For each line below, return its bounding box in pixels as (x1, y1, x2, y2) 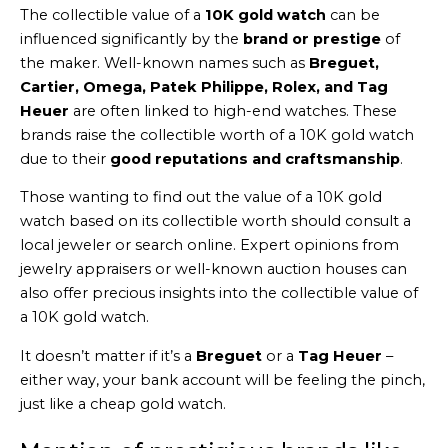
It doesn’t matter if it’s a (20, 346, 196, 365)
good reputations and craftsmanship (110, 149, 400, 168)
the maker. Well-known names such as (20, 53, 309, 72)
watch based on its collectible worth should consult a (20, 212, 411, 231)
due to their (20, 149, 110, 168)
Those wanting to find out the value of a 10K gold (20, 188, 382, 207)
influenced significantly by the (20, 29, 243, 48)
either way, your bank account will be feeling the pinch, (20, 370, 425, 389)
